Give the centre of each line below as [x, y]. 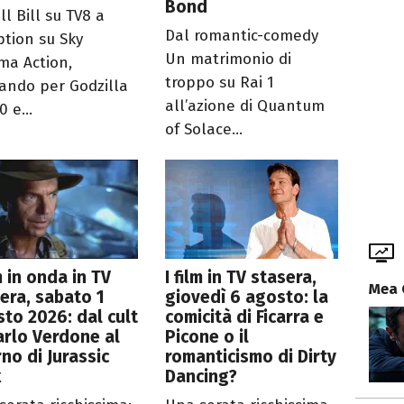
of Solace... [204, 129]
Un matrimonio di [229, 59]
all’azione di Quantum [245, 106]
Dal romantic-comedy [242, 35]
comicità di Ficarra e [245, 317]
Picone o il [207, 336]
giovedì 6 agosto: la [247, 297]
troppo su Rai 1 [220, 82]
